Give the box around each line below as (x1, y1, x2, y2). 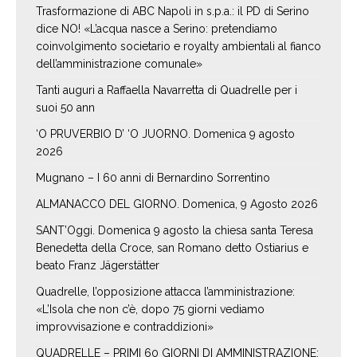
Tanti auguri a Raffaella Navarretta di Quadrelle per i (36, 84, 297, 97)
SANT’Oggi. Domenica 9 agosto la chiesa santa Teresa (36, 224, 313, 237)
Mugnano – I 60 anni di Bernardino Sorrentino (36, 171, 270, 185)
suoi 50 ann (36, 101, 95, 115)
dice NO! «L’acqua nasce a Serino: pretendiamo (36, 22, 277, 36)
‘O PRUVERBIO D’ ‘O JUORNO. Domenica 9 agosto (36, 127, 295, 141)
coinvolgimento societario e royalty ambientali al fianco (36, 40, 321, 53)
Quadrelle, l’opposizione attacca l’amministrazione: (36, 285, 295, 299)
